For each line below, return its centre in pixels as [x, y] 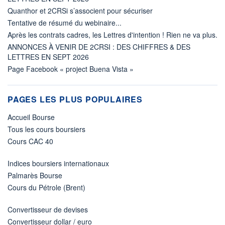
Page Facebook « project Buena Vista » [71, 69]
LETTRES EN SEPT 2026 [48, 57]
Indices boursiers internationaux [58, 163]
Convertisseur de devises [48, 209]
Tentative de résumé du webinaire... [65, 22]
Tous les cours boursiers [46, 129]
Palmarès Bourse [35, 175]
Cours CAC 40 [30, 141]
